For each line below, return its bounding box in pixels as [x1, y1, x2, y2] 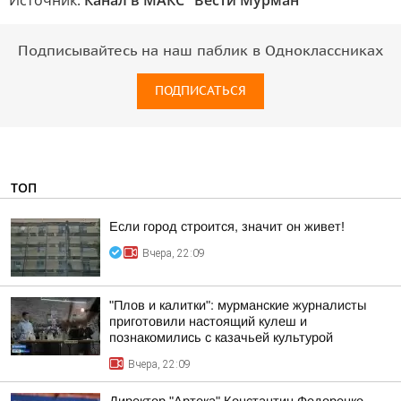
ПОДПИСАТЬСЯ [155, 83, 246, 98]
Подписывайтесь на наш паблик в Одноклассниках [18, 43, 383, 59]
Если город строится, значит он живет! [109, 219, 345, 234]
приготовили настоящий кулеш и [109, 314, 307, 328]
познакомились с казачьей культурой [109, 330, 333, 345]
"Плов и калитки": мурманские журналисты [109, 298, 366, 312]
